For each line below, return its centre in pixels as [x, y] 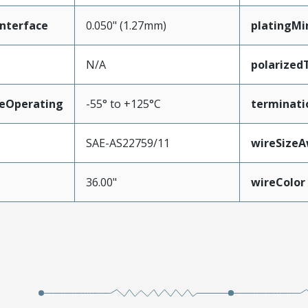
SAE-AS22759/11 [128, 143]
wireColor [278, 182]
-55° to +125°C [123, 104]
